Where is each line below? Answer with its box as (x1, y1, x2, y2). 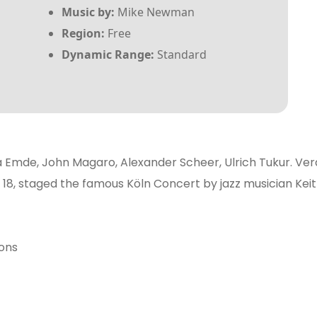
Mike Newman (114, 4, 195, 20)
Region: (61, 25, 105, 41)
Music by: (61, 4, 115, 20)
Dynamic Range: (61, 47, 154, 62)
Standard (154, 47, 207, 62)
